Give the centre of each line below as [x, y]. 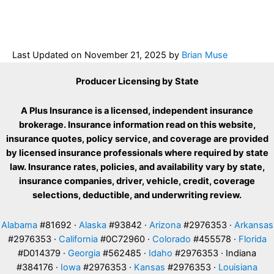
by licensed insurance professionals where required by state [137, 153]
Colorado [171, 239]
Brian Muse [205, 55]
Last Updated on [48, 55]
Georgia [84, 253]
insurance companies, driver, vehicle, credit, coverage [137, 181]
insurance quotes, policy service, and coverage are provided [137, 139]
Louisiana [238, 267]
